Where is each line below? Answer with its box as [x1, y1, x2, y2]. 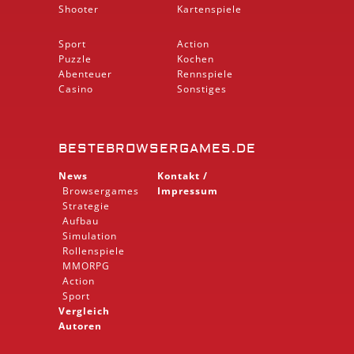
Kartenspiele [177, 2, 242, 16]
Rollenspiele [62, 243, 125, 258]
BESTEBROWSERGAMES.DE [58, 140, 256, 156]
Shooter [58, 2, 99, 16]
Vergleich [58, 303, 110, 318]
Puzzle [58, 51, 92, 66]
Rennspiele [177, 66, 233, 81]
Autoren [58, 318, 102, 333]
